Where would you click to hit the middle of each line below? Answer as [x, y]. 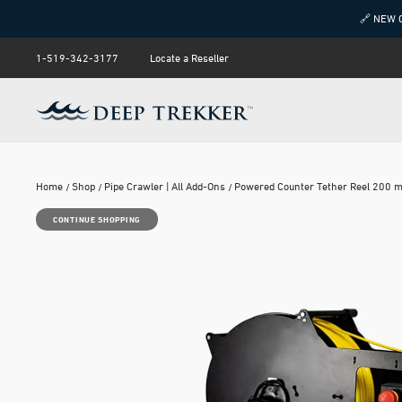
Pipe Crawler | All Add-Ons [165, 186]
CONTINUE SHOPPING [97, 219]
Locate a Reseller [189, 57]
